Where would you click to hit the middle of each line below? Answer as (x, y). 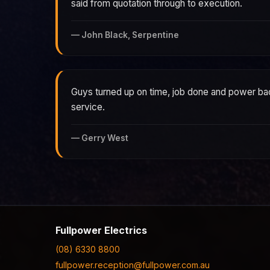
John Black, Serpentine (130, 35)
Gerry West (105, 138)
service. (88, 107)
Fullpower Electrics (101, 231)
